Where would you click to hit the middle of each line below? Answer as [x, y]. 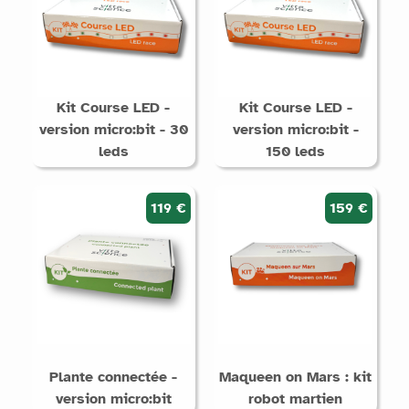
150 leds [296, 151]
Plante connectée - [114, 377]
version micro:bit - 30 [113, 129]
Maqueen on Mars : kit [296, 377]
